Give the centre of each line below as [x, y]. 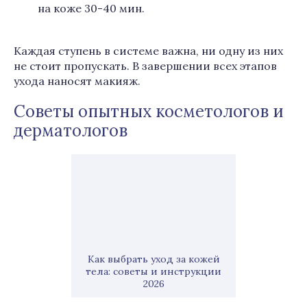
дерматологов [71, 131]
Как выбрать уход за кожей [153, 259]
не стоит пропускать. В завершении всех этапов [145, 66]
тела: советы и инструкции [153, 271]
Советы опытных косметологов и [149, 111]
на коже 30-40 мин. [91, 8]
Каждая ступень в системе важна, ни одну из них [148, 51]
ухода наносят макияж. [77, 81]
